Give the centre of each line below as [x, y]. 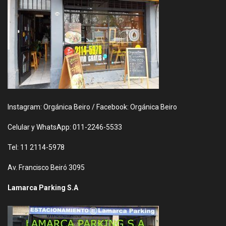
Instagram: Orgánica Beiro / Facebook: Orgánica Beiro [92, 107]
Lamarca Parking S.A [43, 188]
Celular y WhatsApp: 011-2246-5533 [65, 127]
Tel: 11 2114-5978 [36, 147]
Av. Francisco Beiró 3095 [46, 167]
